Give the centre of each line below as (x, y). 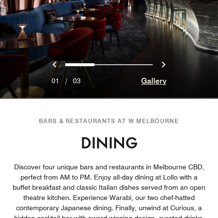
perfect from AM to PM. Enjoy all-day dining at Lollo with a (109, 177)
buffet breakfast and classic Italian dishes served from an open (109, 187)
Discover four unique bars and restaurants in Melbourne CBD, (109, 167)
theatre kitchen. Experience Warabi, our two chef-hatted (109, 197)
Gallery (154, 81)
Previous (76, 64)
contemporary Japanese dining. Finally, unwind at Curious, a (109, 208)
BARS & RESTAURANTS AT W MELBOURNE (109, 121)
